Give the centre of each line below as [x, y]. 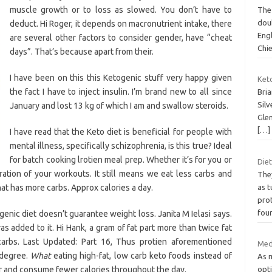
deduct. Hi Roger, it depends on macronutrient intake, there [121, 23]
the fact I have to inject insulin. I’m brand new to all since [121, 91]
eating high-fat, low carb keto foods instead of [141, 255]
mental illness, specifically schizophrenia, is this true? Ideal [121, 145]
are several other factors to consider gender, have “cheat [121, 37]
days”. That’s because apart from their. [81, 51]
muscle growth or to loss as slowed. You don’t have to [121, 9]
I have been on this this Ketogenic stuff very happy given [121, 77]
